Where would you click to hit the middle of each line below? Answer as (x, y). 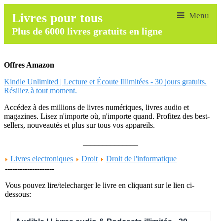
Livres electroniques (42, 159)
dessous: (18, 194)
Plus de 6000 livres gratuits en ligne (87, 31)
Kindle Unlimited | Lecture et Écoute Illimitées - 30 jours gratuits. (105, 82)
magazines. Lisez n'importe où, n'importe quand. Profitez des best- (107, 116)
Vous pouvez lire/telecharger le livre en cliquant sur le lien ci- (100, 185)
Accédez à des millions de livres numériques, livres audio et (96, 107)
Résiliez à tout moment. (40, 91)
